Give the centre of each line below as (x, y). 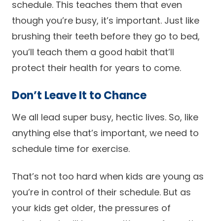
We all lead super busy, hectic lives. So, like (105, 117)
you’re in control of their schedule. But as (101, 192)
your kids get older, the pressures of (91, 208)
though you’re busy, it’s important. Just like (106, 20)
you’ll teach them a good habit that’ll (93, 52)
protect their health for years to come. (96, 68)
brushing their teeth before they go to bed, (106, 36)
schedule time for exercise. (71, 149)
